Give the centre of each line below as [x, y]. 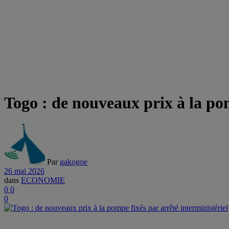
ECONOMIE [43, 180]
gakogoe [74, 162]
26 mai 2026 [24, 171]
